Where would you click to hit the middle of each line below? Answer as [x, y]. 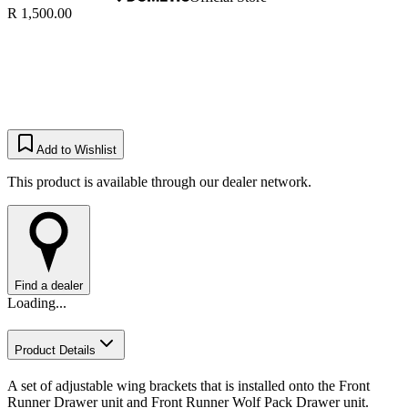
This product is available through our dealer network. [159, 182]
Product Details [55, 351]
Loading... [37, 303]
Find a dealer [49, 286]
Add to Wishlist [76, 150]
